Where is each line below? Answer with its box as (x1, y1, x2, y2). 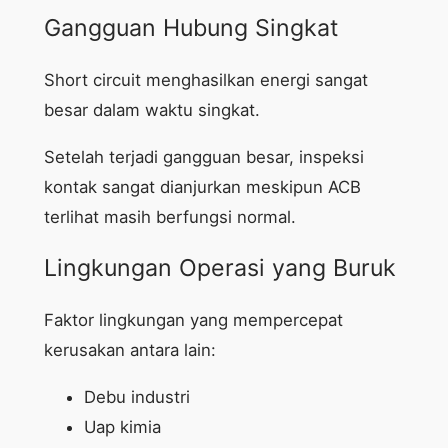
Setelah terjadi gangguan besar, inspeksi (43, 146, 364, 167)
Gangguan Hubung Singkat (43, 13, 338, 42)
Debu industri (83, 387, 190, 408)
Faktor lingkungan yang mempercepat (43, 310, 343, 331)
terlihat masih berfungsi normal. (43, 206, 296, 227)
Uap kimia (83, 417, 161, 438)
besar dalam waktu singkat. (43, 100, 260, 121)
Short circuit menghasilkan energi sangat (43, 70, 368, 91)
